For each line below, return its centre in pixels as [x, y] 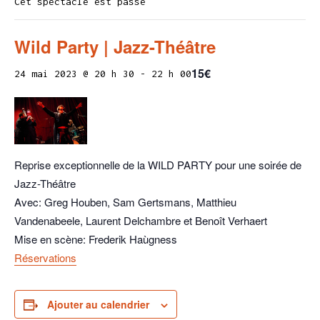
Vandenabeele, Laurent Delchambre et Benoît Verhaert [141, 220]
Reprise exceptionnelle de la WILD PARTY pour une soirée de [158, 165]
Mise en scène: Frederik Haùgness [96, 239]
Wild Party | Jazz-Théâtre [115, 46]
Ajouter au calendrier [98, 304]
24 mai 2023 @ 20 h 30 [74, 74]
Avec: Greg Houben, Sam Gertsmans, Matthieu [125, 202]
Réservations [45, 257]
